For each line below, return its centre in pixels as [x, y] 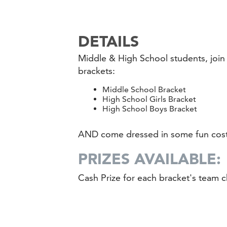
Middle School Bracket [144, 89]
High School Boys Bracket [150, 108]
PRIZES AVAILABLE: [150, 158]
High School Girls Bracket [149, 99]
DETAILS [109, 41]
